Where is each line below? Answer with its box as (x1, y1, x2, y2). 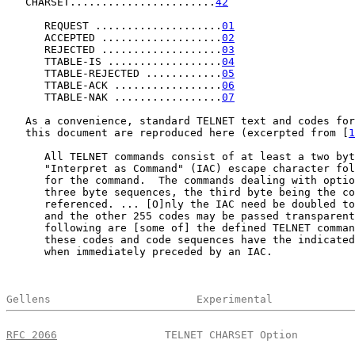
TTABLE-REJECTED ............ (6, 67, 222, 79)
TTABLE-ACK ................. (6, 79, 222, 91)
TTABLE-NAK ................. (6, 91, 222, 103)
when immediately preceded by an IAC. (6, 246, 273, 258)
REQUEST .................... (6, 20, 222, 32)
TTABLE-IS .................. (6, 55, 222, 67)
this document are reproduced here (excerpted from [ (6, 127, 349, 139)
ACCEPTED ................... (6, 32, 222, 44)
